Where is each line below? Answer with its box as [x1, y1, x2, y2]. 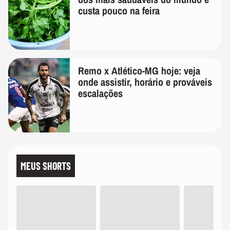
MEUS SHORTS [21, 160, 71, 172]
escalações [78, 86, 123, 101]
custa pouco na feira [78, 4, 160, 18]
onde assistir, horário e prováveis [78, 75, 212, 89]
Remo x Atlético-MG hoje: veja [78, 64, 200, 78]
